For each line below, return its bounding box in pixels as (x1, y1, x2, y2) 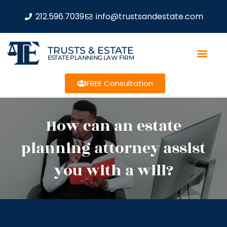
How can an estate (46, 115, 181, 138)
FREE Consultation (86, 78, 153, 89)
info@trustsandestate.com (95, 10, 203, 22)
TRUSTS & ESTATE (47, 44, 134, 56)
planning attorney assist (21, 137, 206, 160)
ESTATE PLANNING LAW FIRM (47, 53, 134, 61)
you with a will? (54, 159, 173, 182)
